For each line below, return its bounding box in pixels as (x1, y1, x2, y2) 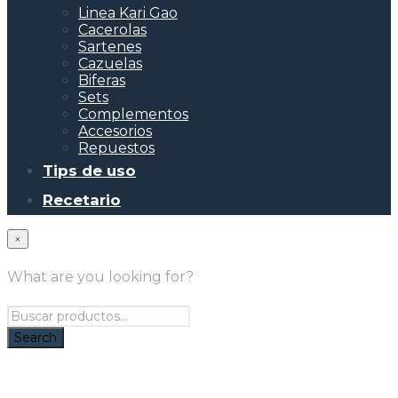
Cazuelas (78, 55, 142, 73)
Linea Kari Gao (78, 4, 178, 22)
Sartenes (78, 38, 141, 56)
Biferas (78, 72, 125, 90)
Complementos (78, 106, 188, 123)
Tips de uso (43, 162, 136, 180)
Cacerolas (78, 21, 147, 39)
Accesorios (78, 123, 152, 140)
